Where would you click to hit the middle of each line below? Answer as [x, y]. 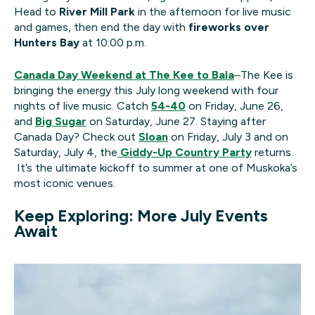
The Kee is [267, 75]
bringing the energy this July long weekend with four [146, 91]
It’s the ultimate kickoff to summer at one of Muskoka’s [156, 168]
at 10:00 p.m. [113, 43]
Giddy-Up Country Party [185, 153]
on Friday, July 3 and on [228, 137]
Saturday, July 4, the [66, 153]
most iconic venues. [65, 184]
